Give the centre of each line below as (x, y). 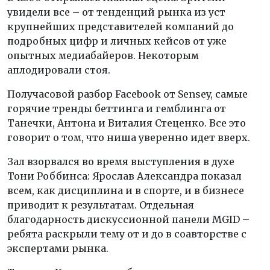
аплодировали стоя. (59, 70)
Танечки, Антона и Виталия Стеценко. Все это (127, 123)
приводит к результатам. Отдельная (101, 205)
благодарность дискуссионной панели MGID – (128, 220)
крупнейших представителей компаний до (121, 27)
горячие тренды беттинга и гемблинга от (117, 109)
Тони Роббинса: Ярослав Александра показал (124, 176)
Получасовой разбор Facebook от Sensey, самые (127, 94)
